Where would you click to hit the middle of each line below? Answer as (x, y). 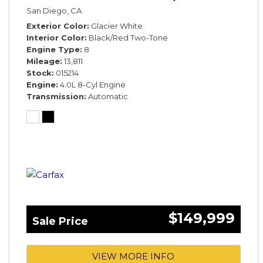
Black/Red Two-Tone (128, 37)
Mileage (43, 61)
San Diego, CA (54, 10)
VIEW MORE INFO (134, 256)
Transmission (55, 96)
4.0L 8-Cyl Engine (93, 84)
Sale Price (60, 221)
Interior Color (55, 37)
